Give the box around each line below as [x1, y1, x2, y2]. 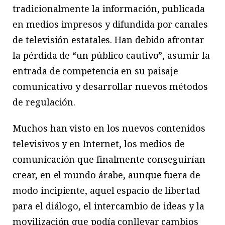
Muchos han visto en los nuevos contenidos [13, 122, 205, 134]
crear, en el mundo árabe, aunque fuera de [13, 168, 200, 181]
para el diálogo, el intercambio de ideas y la [13, 199, 204, 212]
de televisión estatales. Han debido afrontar [13, 34, 204, 46]
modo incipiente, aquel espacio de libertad [13, 184, 200, 196]
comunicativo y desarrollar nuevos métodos [13, 80, 208, 93]
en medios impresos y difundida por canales [13, 18, 208, 31]
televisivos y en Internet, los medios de [13, 137, 185, 150]
